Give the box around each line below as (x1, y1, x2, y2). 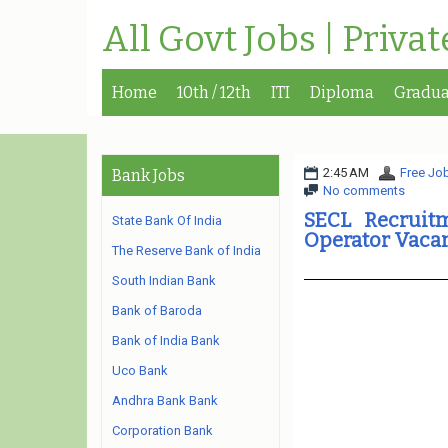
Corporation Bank (112, 423, 213, 438)
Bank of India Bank (112, 333, 220, 348)
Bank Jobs (112, 166, 185, 185)
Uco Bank (112, 363, 168, 378)
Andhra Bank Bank (112, 393, 218, 408)
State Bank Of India (112, 213, 222, 228)
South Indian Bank (112, 273, 216, 288)
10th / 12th (177, 83, 251, 102)
